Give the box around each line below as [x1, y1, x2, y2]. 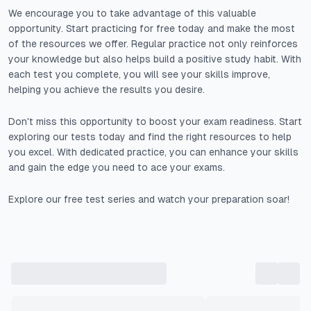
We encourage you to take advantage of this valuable [8, 8, 256, 19]
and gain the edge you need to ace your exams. [8, 162, 225, 173]
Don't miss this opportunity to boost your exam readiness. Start [8, 116, 302, 127]
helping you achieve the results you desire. [8, 84, 205, 95]
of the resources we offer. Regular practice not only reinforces [8, 38, 298, 49]
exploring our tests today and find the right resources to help [8, 131, 292, 142]
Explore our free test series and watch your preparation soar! [8, 194, 289, 205]
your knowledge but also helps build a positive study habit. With [8, 53, 301, 65]
